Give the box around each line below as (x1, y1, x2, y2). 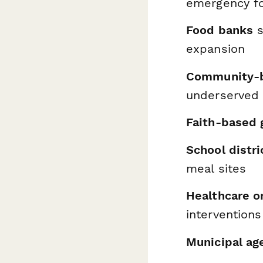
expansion (186, 42, 245, 56)
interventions (186, 207, 262, 221)
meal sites (186, 161, 246, 176)
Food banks (186, 23, 253, 37)
